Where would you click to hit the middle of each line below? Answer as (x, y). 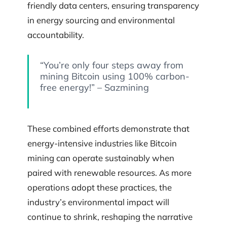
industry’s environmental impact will (98, 202)
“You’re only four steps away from (111, 65)
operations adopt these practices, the (100, 187)
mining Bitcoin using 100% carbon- (115, 76)
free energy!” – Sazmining (94, 87)
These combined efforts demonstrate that (108, 128)
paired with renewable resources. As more (109, 172)
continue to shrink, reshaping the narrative (110, 216)
